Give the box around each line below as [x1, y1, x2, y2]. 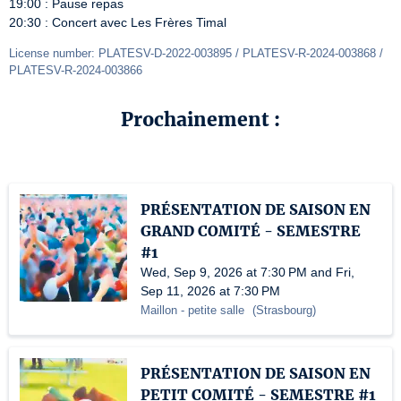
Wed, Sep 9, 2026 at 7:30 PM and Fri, [141, 265, 354, 279]
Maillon [141, 303, 177, 317]
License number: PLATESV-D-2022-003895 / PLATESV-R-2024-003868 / [9, 47, 383, 60]
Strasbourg [256, 303, 312, 317]
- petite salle [177, 303, 248, 317]
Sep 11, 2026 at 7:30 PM [141, 284, 280, 298]
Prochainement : [121, 107, 280, 132]
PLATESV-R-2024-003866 [9, 64, 142, 77]
